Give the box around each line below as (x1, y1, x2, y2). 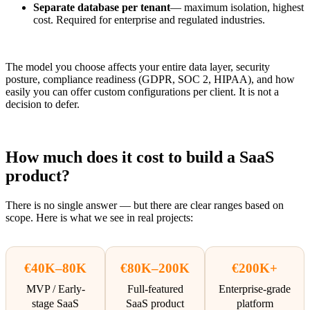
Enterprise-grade (219, 282, 291, 295)
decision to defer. (6, 98, 80, 111)
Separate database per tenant (33, 1, 170, 14)
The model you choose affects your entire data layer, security (6, 61, 270, 73)
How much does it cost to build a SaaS (6, 148, 274, 167)
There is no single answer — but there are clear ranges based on (6, 199, 284, 211)
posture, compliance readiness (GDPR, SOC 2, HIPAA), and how (6, 73, 295, 86)
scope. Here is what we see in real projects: (6, 211, 193, 224)
